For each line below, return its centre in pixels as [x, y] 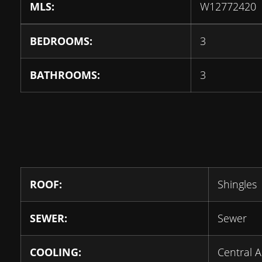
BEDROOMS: [61, 41]
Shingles [237, 185]
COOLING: [56, 252]
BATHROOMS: [65, 75]
